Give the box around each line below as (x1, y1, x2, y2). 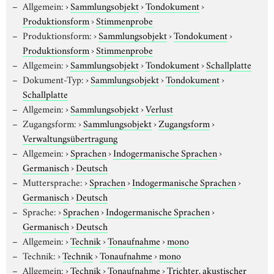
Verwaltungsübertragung (23, 130, 117, 144)
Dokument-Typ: (22, 72, 84, 86)
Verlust (145, 101, 173, 115)
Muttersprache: (22, 174, 83, 188)
